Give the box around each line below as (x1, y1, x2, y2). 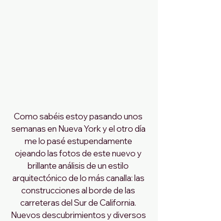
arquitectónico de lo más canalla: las (12, 172, 146, 183)
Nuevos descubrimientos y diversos (10, 209, 147, 220)
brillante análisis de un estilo (28, 160, 130, 171)
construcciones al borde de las (21, 184, 137, 195)
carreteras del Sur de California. (20, 197, 138, 208)
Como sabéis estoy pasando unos (14, 110, 144, 121)
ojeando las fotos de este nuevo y (15, 147, 143, 158)
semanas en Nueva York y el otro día (11, 123, 147, 134)
